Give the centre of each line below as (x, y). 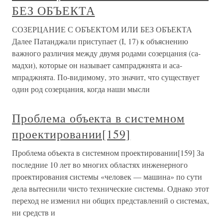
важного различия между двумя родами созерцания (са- (106, 53)
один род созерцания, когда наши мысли (81, 89)
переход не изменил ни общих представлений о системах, (111, 200)
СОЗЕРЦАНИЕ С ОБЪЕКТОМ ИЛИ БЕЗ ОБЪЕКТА (102, 29)
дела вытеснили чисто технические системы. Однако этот (111, 188)
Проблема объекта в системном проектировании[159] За (108, 153)
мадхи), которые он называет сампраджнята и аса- (97, 65)
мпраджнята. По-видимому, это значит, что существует (106, 77)
